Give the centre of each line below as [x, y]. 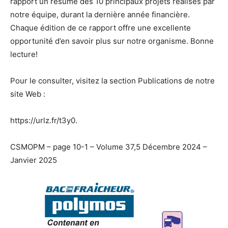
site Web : [28, 94]
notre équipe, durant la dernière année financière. [100, 15]
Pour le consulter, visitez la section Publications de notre [112, 81]
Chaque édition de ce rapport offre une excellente [101, 28]
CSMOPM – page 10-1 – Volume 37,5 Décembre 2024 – [109, 147]
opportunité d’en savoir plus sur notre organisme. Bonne [112, 41]
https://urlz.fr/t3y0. [44, 121]
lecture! [24, 54]
